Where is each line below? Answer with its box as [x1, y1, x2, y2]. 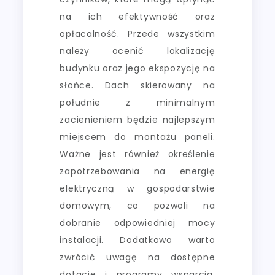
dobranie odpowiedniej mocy [60, 216, 215, 229]
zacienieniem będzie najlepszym [60, 113, 215, 126]
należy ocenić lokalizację [60, 44, 215, 57]
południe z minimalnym [60, 96, 215, 109]
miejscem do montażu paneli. [60, 130, 215, 143]
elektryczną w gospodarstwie [60, 182, 215, 195]
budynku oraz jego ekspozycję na [60, 61, 215, 74]
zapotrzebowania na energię [60, 165, 215, 177]
